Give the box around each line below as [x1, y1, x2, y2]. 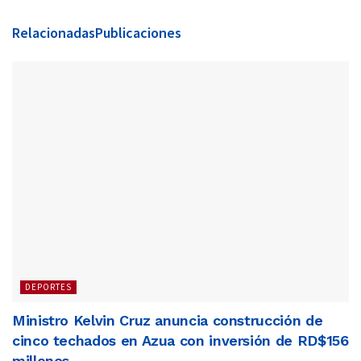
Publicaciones [95, 23, 181, 42]
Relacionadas [12, 23, 95, 42]
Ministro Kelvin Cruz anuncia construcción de [12, 311, 323, 329]
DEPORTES [25, 280, 72, 293]
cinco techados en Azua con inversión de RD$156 [12, 331, 349, 349]
